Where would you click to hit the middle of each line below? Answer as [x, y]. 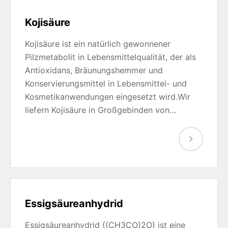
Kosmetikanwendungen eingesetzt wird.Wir [108, 97]
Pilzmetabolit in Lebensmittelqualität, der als [110, 57]
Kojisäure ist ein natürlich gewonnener [98, 44]
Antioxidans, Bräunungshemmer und [94, 70]
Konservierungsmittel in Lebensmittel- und [106, 83]
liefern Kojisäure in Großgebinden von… [101, 110]
